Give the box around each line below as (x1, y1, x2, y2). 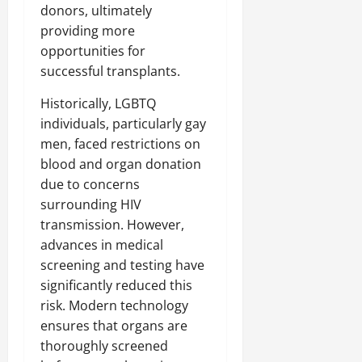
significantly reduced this (40, 276, 192, 294)
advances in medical (40, 235, 163, 254)
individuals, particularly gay (40, 114, 206, 133)
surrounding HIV (40, 195, 141, 213)
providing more (40, 21, 135, 40)
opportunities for (40, 41, 145, 60)
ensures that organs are (40, 316, 187, 335)
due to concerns (40, 175, 140, 193)
